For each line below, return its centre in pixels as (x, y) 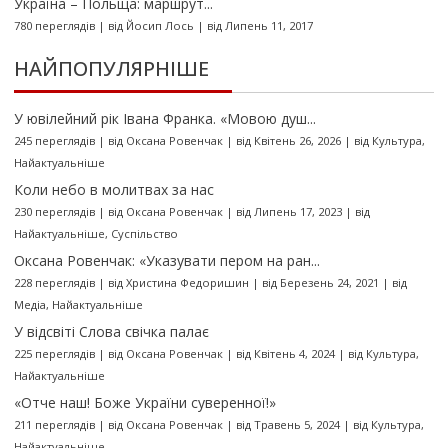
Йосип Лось (159, 26)
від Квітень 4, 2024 (285, 354)
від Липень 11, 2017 (259, 26)
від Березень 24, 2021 (320, 283)
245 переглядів (54, 141)
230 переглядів (54, 212)
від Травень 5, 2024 (287, 425)
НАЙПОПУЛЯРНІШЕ (111, 69)
